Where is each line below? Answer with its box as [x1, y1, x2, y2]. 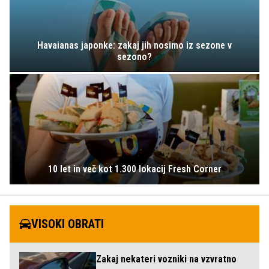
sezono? [117, 50, 152, 62]
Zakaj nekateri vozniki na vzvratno [96, 253, 237, 265]
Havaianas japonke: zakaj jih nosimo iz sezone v [37, 39, 232, 51]
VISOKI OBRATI [31, 217, 104, 232]
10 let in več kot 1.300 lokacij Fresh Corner [47, 163, 222, 175]
